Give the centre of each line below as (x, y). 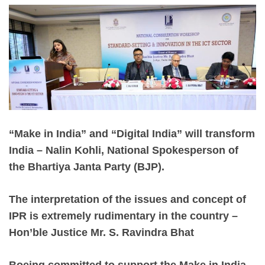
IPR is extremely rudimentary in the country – (123, 216)
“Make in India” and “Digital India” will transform (132, 133)
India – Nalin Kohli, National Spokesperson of (124, 150)
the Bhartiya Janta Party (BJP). (87, 167)
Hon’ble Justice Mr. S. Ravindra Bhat (101, 232)
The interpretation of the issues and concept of (127, 199)
